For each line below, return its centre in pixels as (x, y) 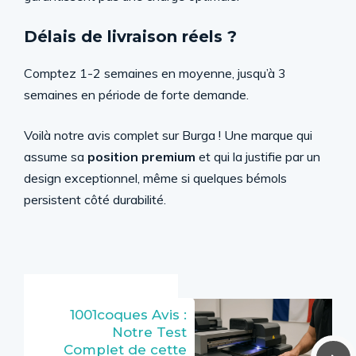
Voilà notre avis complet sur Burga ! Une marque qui (168, 135)
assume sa (56, 156)
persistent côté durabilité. (95, 199)
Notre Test (149, 332)
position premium (141, 156)
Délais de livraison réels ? (130, 36)
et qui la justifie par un (258, 156)
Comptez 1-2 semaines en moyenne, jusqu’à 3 (155, 73)
